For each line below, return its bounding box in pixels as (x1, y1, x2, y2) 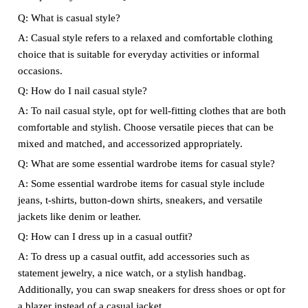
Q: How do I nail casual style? (17, 85, 147, 96)
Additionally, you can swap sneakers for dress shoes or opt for (17, 284, 285, 295)
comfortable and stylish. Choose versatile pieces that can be (17, 122, 274, 133)
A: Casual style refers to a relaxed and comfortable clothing (17, 32, 273, 43)
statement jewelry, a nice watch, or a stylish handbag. (17, 267, 246, 278)
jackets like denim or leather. (17, 211, 141, 222)
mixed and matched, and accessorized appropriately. (17, 138, 243, 149)
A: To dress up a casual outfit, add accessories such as (17, 251, 250, 262)
